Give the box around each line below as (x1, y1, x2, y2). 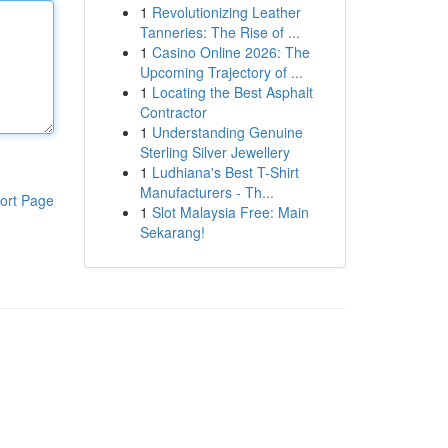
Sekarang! (139, 222, 205, 242)
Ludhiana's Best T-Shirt (151, 162, 299, 182)
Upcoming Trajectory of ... (139, 62, 303, 82)
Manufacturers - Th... (139, 182, 274, 202)
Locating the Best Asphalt (151, 82, 313, 102)
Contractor (139, 102, 207, 122)
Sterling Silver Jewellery (139, 142, 290, 162)
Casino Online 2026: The (151, 42, 310, 62)
